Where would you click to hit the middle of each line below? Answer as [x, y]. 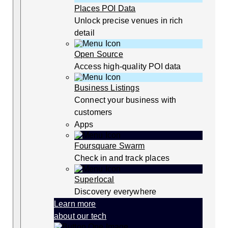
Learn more [75, 204]
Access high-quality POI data [128, 67]
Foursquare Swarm [110, 146]
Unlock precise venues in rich [129, 21]
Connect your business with [125, 100]
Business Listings [107, 88]
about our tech [80, 216]
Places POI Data [105, 9]
